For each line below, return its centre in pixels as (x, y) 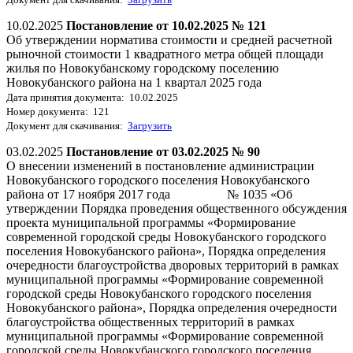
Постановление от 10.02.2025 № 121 (166, 25)
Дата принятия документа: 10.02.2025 (92, 97)
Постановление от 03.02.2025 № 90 (163, 151)
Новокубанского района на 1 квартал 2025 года (134, 82)
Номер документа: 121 (58, 111)
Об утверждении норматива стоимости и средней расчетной (169, 39)
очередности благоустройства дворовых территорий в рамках (173, 265)
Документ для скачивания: (67, 125)
